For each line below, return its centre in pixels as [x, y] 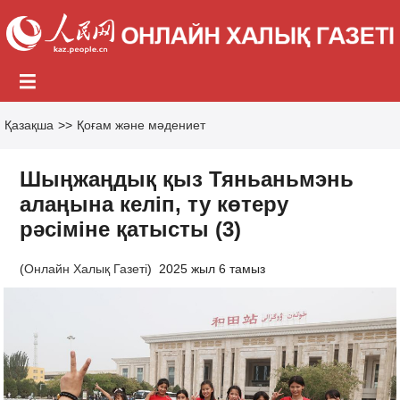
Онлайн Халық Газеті [86, 268]
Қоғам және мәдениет [141, 125]
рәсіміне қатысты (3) [131, 229]
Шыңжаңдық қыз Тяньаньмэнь [187, 179]
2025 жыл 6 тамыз [212, 268]
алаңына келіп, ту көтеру [154, 204]
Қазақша [29, 125]
